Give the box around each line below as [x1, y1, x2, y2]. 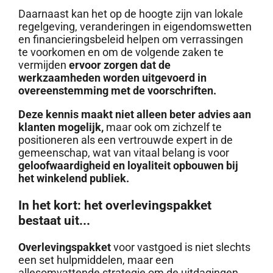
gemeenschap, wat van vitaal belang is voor [18, 146, 229, 160]
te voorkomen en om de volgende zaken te [18, 46, 224, 59]
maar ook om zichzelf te [103, 121, 222, 134]
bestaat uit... [18, 213, 90, 229]
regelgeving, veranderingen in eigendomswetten [18, 20, 252, 34]
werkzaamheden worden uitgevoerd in [18, 71, 207, 85]
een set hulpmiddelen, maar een [18, 253, 174, 267]
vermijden [18, 58, 69, 72]
